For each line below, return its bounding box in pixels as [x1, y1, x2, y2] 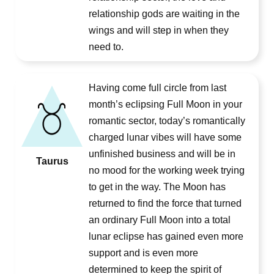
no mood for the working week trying [89, 165, 245, 176]
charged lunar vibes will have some [89, 132, 242, 143]
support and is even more [89, 248, 198, 258]
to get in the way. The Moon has [89, 182, 226, 192]
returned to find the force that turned [89, 198, 242, 209]
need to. [89, 42, 124, 52]
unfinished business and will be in [89, 149, 235, 159]
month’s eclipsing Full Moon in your [89, 99, 242, 109]
